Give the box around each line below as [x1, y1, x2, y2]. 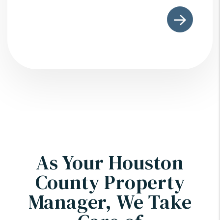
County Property [35, 169, 185, 196]
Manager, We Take [28, 189, 192, 216]
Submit [27, 6, 55, 18]
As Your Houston [36, 149, 184, 176]
